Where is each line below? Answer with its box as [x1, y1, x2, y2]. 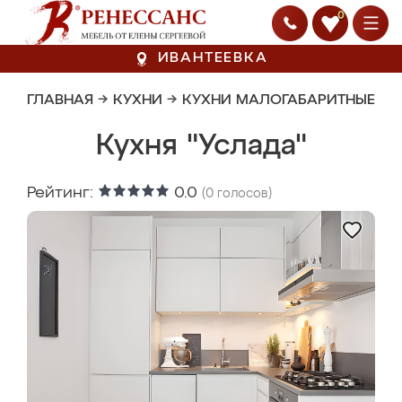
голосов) [214, 188, 272, 200]
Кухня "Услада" [95, 132, 307, 161]
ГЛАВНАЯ [27, 93, 93, 108]
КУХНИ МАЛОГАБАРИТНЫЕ [182, 93, 375, 108]
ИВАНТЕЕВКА [157, 51, 268, 66]
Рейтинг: [27, 185, 98, 201]
